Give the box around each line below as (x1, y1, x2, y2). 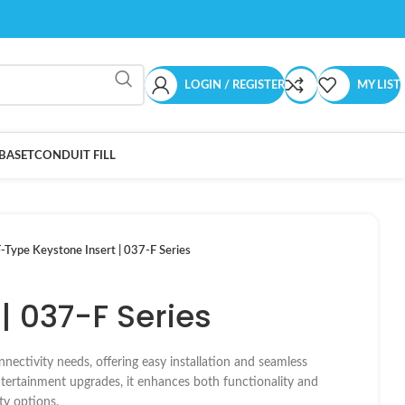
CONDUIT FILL (34, 149, 116, 162)
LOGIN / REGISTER (184, 79, 285, 91)
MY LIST (357, 79, 400, 91)
